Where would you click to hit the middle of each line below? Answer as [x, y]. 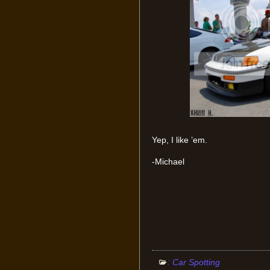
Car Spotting [196, 262]
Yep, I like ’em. [179, 140]
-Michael [168, 162]
